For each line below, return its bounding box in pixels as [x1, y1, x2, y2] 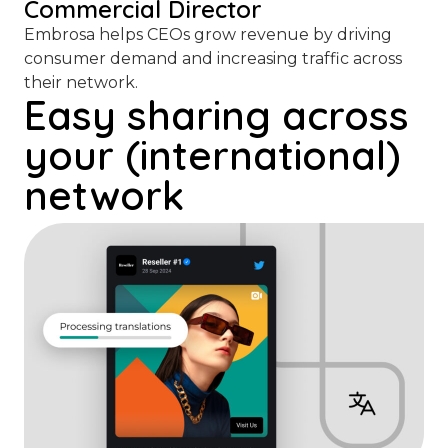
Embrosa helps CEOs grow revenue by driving [24, 25, 392, 45]
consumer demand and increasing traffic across [24, 49, 402, 69]
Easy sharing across [24, 90, 409, 141]
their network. [24, 73, 138, 93]
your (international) [24, 130, 401, 181]
